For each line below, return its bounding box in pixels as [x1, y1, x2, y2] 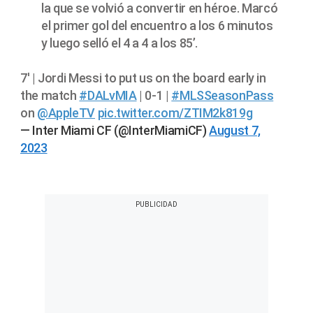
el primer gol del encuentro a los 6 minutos [41, 18, 273, 34]
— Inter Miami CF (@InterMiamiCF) [20, 123, 210, 138]
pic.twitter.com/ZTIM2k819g [97, 105, 253, 121]
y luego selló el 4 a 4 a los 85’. [41, 36, 198, 51]
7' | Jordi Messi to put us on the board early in [20, 71, 266, 86]
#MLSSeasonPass [171, 88, 274, 103]
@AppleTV [36, 105, 96, 121]
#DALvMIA [79, 88, 137, 103]
